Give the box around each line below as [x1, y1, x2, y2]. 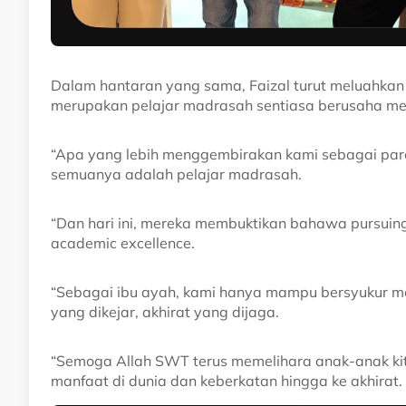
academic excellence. [51, 233, 195, 252]
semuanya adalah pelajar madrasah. [51, 164, 302, 183]
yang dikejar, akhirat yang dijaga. [51, 302, 279, 321]
